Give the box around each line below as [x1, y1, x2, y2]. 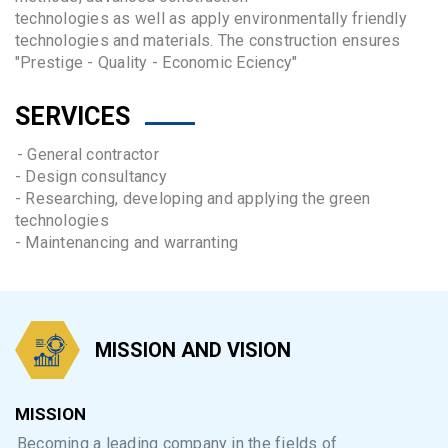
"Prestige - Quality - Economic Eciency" [15, 53, 298, 73]
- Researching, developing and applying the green [15, 189, 371, 209]
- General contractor [17, 145, 164, 165]
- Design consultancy [15, 167, 167, 187]
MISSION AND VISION [95, 337, 296, 362]
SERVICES [15, 102, 130, 132]
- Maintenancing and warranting [15, 233, 239, 253]
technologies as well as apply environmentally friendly [15, 9, 407, 29]
